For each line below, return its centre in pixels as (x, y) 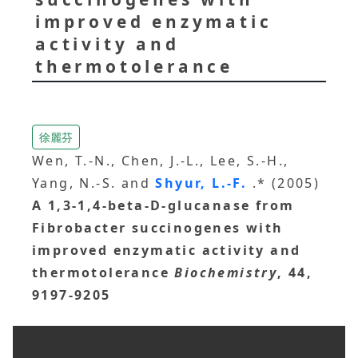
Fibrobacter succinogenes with (158, 227)
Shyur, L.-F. (204, 183)
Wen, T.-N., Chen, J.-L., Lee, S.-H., (161, 160)
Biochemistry (226, 272)
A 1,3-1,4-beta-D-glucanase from (163, 205)
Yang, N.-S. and (94, 183)
